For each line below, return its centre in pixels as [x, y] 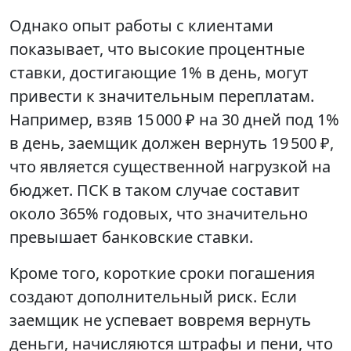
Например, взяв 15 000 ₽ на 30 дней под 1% [174, 119]
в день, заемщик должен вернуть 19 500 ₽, [172, 143]
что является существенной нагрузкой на [170, 166]
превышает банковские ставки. [131, 237]
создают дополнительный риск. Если [153, 297]
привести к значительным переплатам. [162, 96]
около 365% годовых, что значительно [159, 213]
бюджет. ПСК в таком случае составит [155, 190]
